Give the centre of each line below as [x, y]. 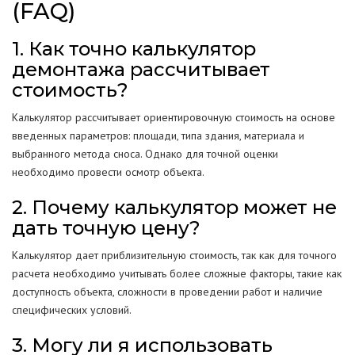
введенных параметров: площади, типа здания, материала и [158, 136]
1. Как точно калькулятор [134, 49]
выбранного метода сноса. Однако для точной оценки [145, 154]
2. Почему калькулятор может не [174, 207]
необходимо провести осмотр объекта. [108, 172]
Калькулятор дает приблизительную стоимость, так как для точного [174, 255]
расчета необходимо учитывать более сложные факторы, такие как [177, 273]
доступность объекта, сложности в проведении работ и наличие [167, 292]
